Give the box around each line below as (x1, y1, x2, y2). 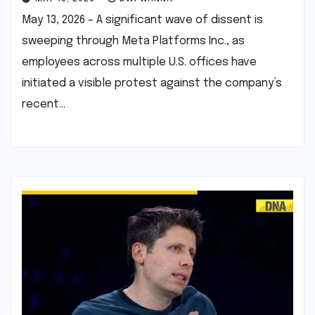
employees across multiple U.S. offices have (22, 56, 257, 68)
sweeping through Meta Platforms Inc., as (22, 34, 245, 47)
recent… (22, 98, 65, 110)
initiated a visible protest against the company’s (22, 77, 282, 89)
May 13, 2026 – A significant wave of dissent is (22, 13, 263, 26)
